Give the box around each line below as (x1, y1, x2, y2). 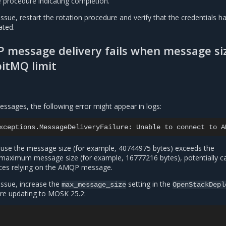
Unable (136, 123, 160, 131)
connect (177, 123, 205, 131)
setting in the (126, 179, 173, 189)
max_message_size (62, 180, 126, 189)
